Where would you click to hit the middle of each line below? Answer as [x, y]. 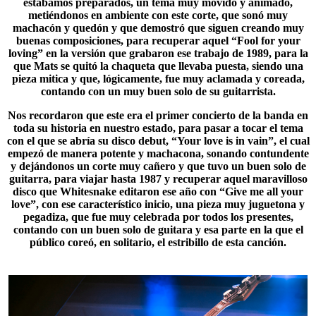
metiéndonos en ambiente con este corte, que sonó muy [158, 15]
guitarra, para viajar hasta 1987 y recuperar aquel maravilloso [158, 179]
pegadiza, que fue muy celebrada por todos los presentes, [158, 217]
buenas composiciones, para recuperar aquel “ [126, 41]
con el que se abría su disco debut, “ [92, 141]
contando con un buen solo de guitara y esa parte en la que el [158, 230]
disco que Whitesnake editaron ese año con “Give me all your [158, 192]
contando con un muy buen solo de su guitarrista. [158, 91]
